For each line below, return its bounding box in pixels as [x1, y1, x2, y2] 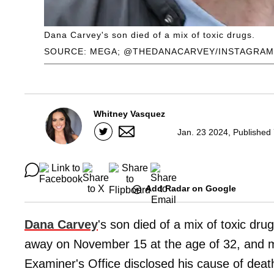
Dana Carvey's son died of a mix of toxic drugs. [44, 30, 255, 40]
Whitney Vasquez [94, 109, 165, 119]
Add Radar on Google [146, 183, 236, 194]
